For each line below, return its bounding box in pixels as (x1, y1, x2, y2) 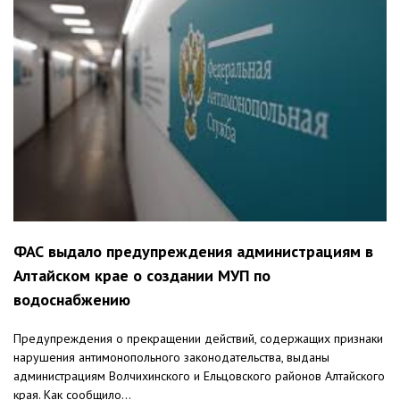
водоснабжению (13, 289, 130, 311)
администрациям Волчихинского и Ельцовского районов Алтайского (13, 368, 385, 385)
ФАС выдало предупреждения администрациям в (13, 241, 373, 262)
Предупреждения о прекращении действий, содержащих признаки (13, 330, 383, 347)
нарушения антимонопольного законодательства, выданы (13, 349, 329, 366)
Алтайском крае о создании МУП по (13, 265, 271, 287)
